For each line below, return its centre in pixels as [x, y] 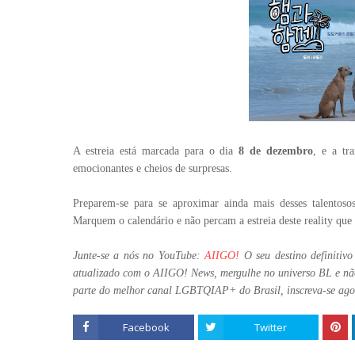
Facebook [146, 327]
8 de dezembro [276, 151]
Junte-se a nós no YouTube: [139, 256]
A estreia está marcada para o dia [156, 151]
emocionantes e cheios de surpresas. [153, 168]
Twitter [271, 327]
